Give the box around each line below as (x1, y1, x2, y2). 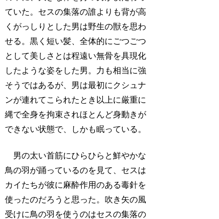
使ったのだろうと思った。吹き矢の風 (5, 195, 147, 204)
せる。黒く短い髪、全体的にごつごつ (5, 37, 147, 46)
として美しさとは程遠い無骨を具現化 (5, 51, 147, 61)
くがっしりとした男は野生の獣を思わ (5, 22, 147, 32)
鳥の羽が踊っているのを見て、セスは (5, 165, 147, 175)
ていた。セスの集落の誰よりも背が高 (5, 7, 147, 17)
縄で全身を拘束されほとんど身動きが (5, 110, 147, 120)
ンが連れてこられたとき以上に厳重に (5, 95, 147, 105)
